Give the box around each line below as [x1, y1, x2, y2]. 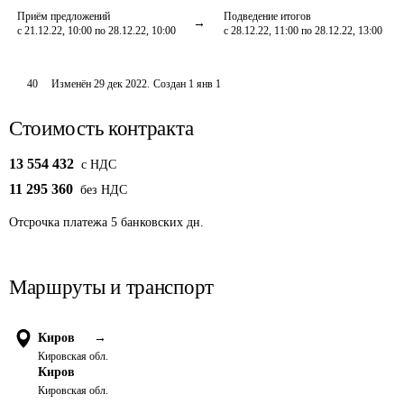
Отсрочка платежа [9, 216, 107, 229]
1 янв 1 [188, 78, 222, 90]
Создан [153, 78, 187, 90]
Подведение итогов [224, 10, 311, 23]
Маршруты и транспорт [9, 276, 214, 298]
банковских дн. [121, 216, 204, 229]
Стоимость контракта [9, 117, 194, 140]
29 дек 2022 [94, 78, 148, 90]
